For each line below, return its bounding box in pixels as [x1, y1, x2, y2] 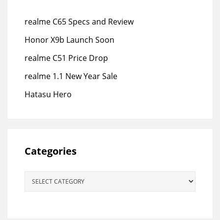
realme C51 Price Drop [25, 53, 108, 64]
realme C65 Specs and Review [25, 16, 134, 27]
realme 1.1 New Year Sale [25, 71, 117, 82]
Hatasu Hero [25, 89, 72, 100]
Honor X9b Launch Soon [25, 34, 114, 46]
